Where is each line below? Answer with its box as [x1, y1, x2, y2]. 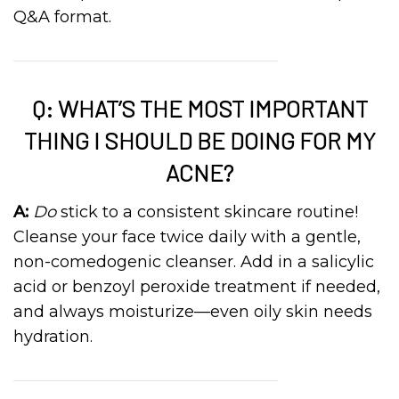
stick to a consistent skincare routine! [56, 202, 358, 222]
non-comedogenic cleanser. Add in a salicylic [13, 252, 374, 272]
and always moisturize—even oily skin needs [13, 302, 372, 322]
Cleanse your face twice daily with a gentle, [13, 227, 361, 247]
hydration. [13, 327, 93, 346]
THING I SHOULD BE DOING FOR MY [23, 126, 376, 154]
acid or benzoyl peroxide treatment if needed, [13, 277, 380, 297]
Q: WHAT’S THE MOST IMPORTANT [31, 94, 368, 122]
